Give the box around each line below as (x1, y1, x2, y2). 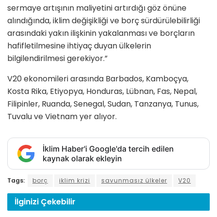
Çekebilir (41, 196, 76, 207)
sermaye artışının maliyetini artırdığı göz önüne (7, 2, 186, 14)
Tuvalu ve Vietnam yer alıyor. (7, 111, 117, 123)
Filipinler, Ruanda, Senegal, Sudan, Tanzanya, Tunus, (7, 98, 199, 110)
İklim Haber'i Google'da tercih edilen (43, 144, 174, 154)
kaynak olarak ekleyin (43, 154, 122, 164)
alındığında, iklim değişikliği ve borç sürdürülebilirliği (7, 15, 200, 27)
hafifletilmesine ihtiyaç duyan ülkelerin (7, 40, 151, 52)
